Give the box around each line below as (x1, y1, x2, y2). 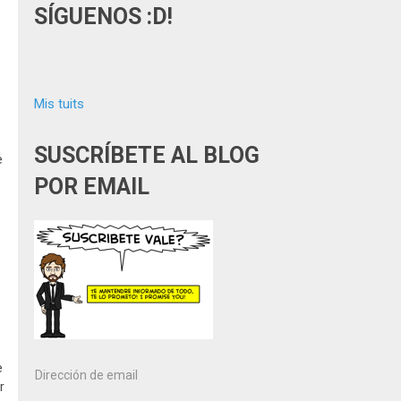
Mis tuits (34, 96, 84, 112)
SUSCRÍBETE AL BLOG (34, 142, 260, 168)
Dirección (33, 366, 88, 382)
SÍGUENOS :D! (34, 4, 173, 30)
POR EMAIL (34, 174, 149, 200)
